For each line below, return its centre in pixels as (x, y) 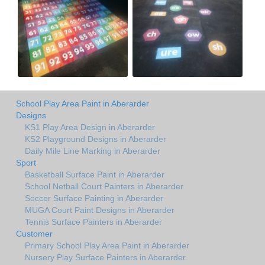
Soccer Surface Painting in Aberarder (94, 198)
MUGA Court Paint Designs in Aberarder (100, 210)
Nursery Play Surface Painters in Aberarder (105, 257)
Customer (34, 233)
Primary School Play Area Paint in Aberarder (107, 245)
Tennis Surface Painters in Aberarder (93, 222)
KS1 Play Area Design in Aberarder (90, 127)
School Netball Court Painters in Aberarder (104, 186)
